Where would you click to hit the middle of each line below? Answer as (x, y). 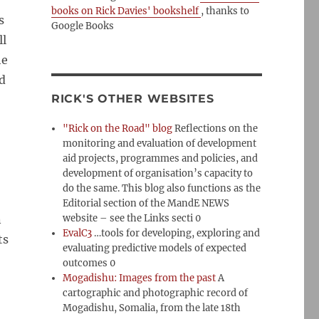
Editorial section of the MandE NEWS (146, 203)
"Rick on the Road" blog (118, 129)
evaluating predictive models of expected (155, 248)
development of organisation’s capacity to (158, 173)
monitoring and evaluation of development (160, 143)
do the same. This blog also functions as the (162, 188)
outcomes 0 (89, 263)
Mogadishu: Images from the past (140, 278)
